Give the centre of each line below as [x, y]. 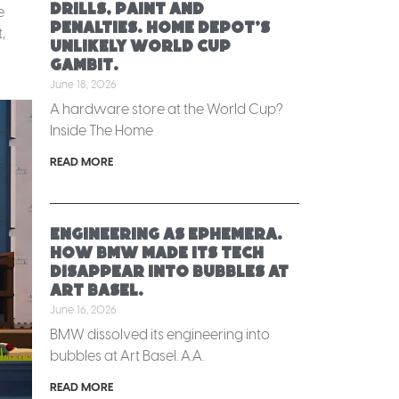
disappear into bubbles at [169, 272]
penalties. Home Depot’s [160, 28]
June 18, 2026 [83, 84]
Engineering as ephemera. [166, 234]
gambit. [84, 65]
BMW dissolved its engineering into [160, 334]
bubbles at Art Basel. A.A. [127, 355]
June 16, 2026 [83, 309]
